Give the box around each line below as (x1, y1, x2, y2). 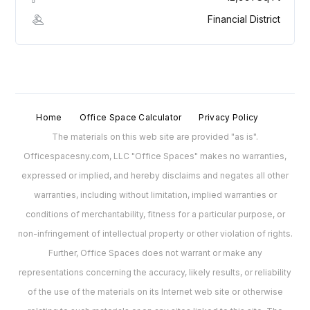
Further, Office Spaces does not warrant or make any (48, 248, 262, 259)
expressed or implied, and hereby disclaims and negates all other (21, 170, 289, 181)
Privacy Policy (199, 112, 259, 123)
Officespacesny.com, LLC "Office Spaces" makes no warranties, (24, 151, 286, 162)
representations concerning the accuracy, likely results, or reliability (19, 267, 291, 278)
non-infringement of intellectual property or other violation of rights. (17, 228, 293, 239)
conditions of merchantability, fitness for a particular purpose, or (25, 209, 285, 220)
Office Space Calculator (79, 112, 182, 123)
